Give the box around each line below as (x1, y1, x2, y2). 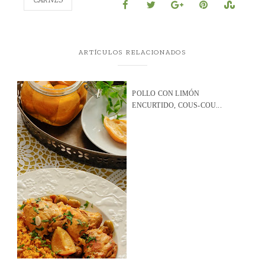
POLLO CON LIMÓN (132, 89, 200, 98)
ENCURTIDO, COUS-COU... (132, 101, 222, 109)
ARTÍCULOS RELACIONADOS (79, 48, 186, 56)
